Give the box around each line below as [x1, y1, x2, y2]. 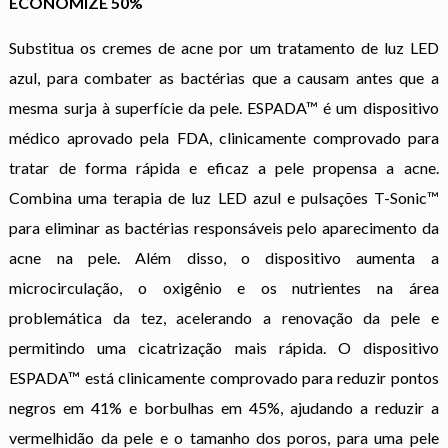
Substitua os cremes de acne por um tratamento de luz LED [9, 37, 439, 57]
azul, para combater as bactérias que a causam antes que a [9, 67, 439, 87]
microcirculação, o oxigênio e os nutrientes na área [9, 277, 439, 297]
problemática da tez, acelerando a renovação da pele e [9, 307, 439, 327]
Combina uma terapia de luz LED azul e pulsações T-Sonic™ [9, 187, 439, 207]
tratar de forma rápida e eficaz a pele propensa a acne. [9, 157, 439, 177]
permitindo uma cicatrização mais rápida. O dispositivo [9, 337, 439, 357]
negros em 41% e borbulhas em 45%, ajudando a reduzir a [9, 397, 439, 417]
